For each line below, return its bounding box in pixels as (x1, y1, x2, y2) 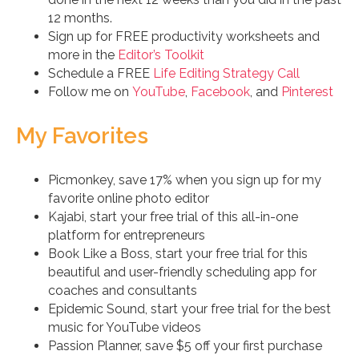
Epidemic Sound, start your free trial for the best (48, 301, 331, 317)
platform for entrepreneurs (48, 228, 205, 244)
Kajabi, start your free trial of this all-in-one (48, 209, 298, 225)
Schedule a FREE (48, 66, 153, 82)
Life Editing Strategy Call (153, 66, 300, 82)
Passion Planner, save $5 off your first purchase (48, 338, 322, 354)
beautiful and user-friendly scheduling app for (48, 264, 317, 280)
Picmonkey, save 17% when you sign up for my (48, 172, 321, 188)
